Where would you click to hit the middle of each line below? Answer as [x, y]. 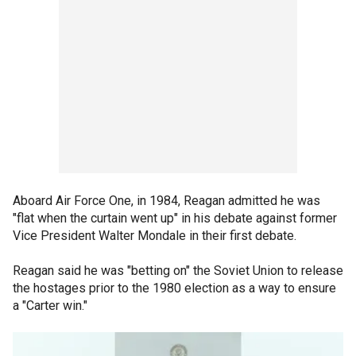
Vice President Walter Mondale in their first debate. [155, 235]
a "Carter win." [50, 305]
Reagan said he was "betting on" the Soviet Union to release [178, 270]
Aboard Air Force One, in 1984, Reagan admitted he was [166, 200]
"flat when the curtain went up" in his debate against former [175, 218]
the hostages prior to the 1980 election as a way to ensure [174, 288]
